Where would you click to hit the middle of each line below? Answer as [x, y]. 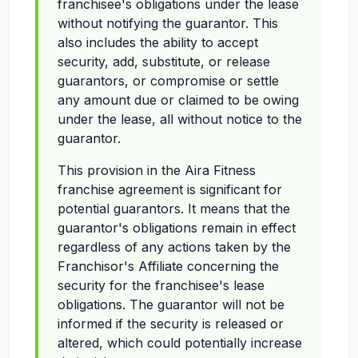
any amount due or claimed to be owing [178, 100]
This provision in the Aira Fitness [157, 171]
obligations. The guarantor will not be [171, 305]
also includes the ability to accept [158, 43]
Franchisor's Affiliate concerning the [168, 267]
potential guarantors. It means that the [174, 209]
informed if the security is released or [171, 324]
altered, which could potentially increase [180, 343]
